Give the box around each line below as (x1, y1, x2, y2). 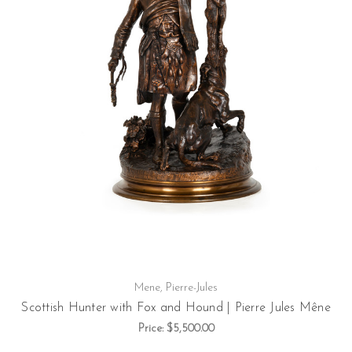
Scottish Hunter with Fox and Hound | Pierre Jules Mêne (21, 301, 331, 314)
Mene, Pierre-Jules (134, 281, 218, 294)
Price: (137, 322, 167, 335)
